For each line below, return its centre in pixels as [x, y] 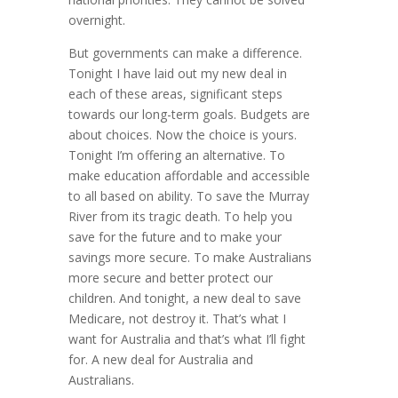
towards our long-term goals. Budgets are [190, 115]
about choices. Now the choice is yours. [183, 135]
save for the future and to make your [175, 237]
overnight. [97, 20]
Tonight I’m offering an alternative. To [177, 155]
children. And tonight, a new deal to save [185, 298]
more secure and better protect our [171, 278]
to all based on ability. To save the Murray [189, 196]
